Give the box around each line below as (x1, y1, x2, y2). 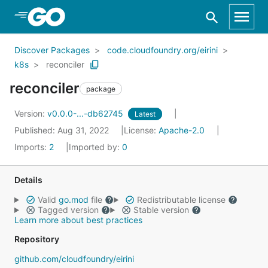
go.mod (58, 194, 89, 205)
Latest (135, 109, 156, 118)
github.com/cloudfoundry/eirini (14, 254, 134, 264)
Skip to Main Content (24, 10, 121, 22)
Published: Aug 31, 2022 (14, 125, 111, 135)
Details (14, 175, 42, 185)
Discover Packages (14, 45, 90, 55)
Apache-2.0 (159, 125, 205, 135)
